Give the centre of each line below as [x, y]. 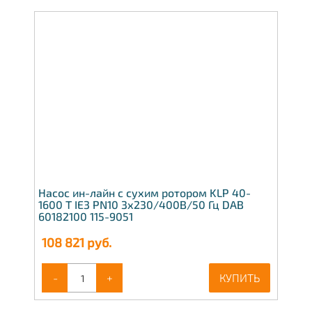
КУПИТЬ [240, 278]
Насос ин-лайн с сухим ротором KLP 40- [145, 193]
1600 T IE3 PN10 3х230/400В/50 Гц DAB [141, 205]
